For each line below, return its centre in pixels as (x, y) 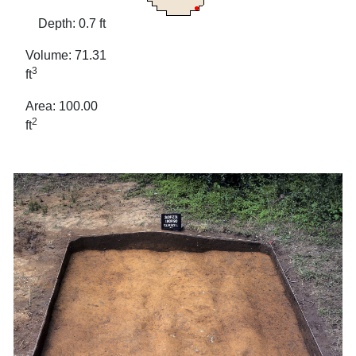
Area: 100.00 (62, 106)
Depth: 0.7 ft (66, 24)
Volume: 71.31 (66, 56)
